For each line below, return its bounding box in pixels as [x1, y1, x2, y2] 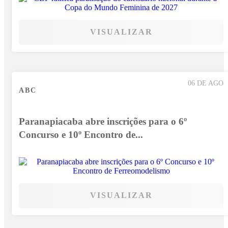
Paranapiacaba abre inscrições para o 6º [19, 116, 187, 127]
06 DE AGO [188, 78, 223, 87]
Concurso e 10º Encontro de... [19, 129, 143, 140]
